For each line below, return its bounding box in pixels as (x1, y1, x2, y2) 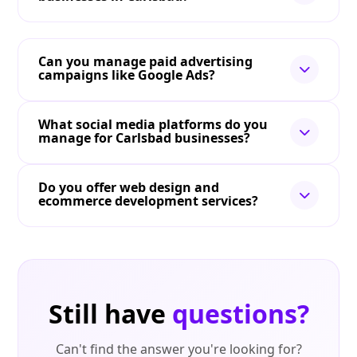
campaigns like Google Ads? (38, 66, 216, 84)
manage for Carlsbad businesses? (38, 129, 251, 147)
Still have (48, 296, 172, 331)
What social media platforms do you (38, 116, 269, 134)
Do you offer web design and (38, 178, 220, 197)
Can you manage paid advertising (38, 53, 253, 71)
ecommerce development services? (38, 192, 259, 210)
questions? (171, 296, 309, 331)
